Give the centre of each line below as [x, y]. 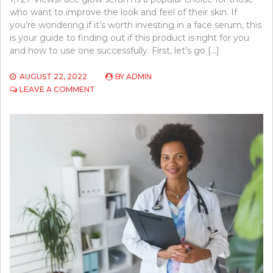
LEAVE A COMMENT [57, 89]
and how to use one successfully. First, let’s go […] [115, 50]
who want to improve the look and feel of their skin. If [123, 12]
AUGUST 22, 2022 [53, 76]
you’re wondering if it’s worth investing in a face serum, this [136, 25]
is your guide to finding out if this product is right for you [129, 37]
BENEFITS [113, 176]
